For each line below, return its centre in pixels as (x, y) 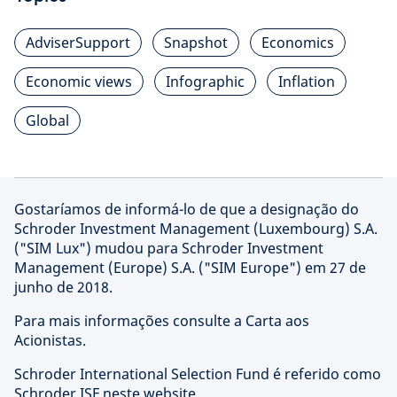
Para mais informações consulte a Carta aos (162, 321)
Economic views (79, 82)
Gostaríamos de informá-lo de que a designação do (187, 209)
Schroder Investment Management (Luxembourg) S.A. (196, 229)
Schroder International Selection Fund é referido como (198, 374)
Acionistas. (50, 340)
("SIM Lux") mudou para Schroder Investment (169, 248)
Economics (298, 43)
